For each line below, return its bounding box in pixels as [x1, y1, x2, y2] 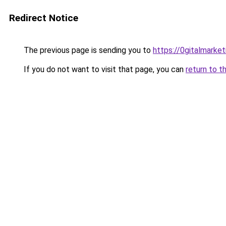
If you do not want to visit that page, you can [22, 65, 186, 74]
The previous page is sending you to [22, 45, 153, 55]
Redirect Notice [9, 12, 78, 24]
